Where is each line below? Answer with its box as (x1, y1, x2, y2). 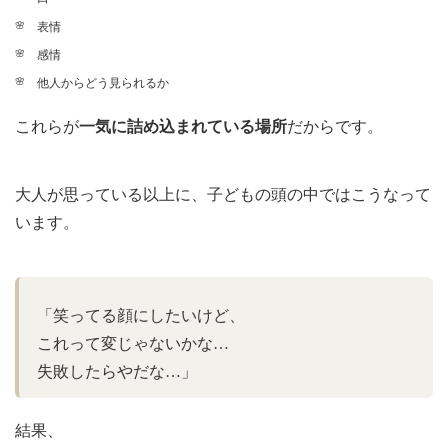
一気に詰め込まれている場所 (79, 118, 287, 136)
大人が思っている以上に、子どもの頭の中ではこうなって (15, 186, 431, 204)
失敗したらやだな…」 (37, 363, 197, 381)
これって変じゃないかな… (37, 335, 229, 353)
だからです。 (287, 118, 383, 136)
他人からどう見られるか (36, 75, 169, 90)
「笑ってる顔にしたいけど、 (37, 307, 245, 325)
